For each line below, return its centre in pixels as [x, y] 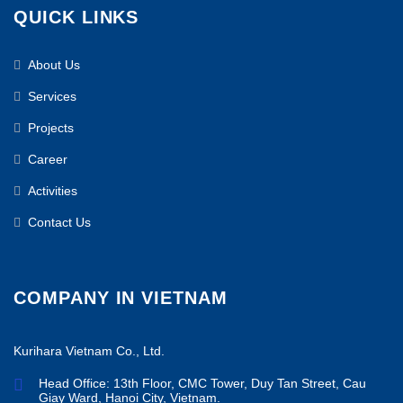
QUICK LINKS [76, 17]
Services [52, 96]
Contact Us [59, 222]
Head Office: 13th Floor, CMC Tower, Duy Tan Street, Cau [202, 384]
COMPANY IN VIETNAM [121, 297]
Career [48, 159]
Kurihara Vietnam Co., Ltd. [89, 350]
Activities [53, 190]
